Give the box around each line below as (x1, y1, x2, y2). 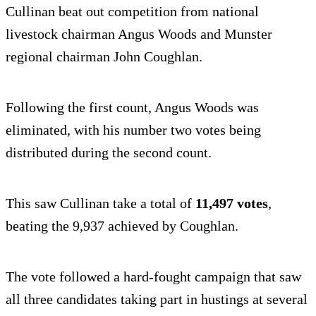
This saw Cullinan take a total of (6, 195, 195, 211)
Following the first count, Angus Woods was (6, 99, 259, 115)
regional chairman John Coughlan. (6, 48, 202, 64)
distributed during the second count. (6, 144, 212, 160)
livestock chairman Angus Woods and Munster (6, 25, 272, 42)
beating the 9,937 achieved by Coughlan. (6, 217, 238, 233)
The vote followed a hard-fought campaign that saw (6, 268, 301, 284)
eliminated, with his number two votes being (6, 121, 261, 138)
